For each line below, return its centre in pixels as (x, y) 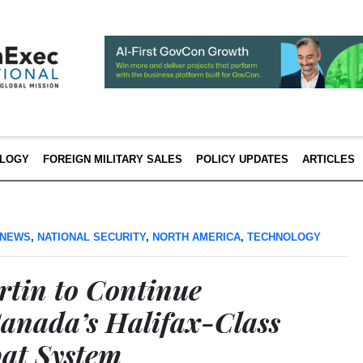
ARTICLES (328, 159)
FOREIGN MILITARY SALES (112, 159)
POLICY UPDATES (242, 159)
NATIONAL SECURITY (92, 237)
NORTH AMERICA (196, 237)
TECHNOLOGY (284, 237)
